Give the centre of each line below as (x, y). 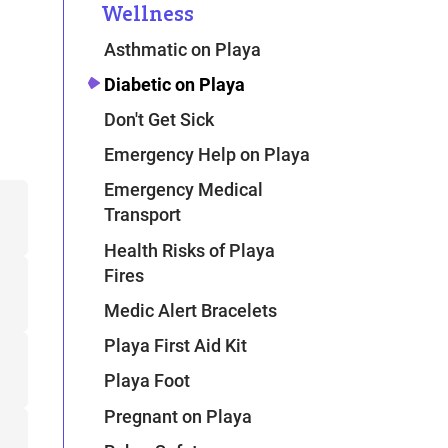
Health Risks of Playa (190, 250)
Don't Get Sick (159, 120)
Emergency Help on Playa (207, 155)
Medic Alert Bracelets (191, 310)
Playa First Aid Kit (176, 346)
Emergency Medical (184, 190)
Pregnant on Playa (178, 416)
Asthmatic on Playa (183, 49)
